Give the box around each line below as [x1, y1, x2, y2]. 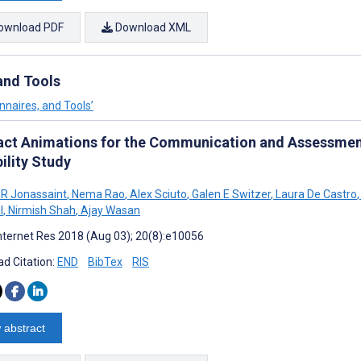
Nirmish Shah [6, 204, 76, 217]
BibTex [88, 255, 122, 268]
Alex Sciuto [127, 188, 187, 201]
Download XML [113, 21, 191, 34]
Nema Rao [69, 188, 125, 201]
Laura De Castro [273, 188, 357, 201]
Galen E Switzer [189, 188, 271, 201]
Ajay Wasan [78, 204, 140, 217]
